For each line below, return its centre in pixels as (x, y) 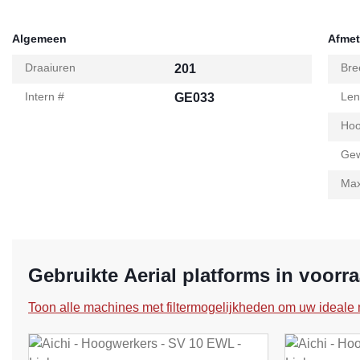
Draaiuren (50, 68)
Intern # (45, 97)
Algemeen (39, 39)
